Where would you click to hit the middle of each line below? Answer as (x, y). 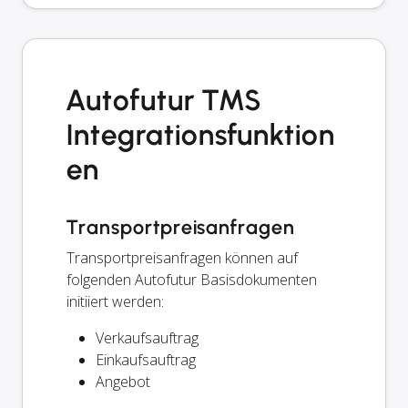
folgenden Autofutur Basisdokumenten (192, 279)
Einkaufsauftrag (146, 359)
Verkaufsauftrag (147, 337)
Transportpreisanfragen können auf (182, 257)
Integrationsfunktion (201, 134)
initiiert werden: (115, 301)
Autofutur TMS (163, 100)
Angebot (123, 381)
